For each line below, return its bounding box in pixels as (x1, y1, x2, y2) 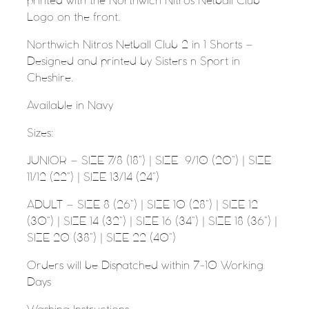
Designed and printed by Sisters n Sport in (27, 57, 240, 67)
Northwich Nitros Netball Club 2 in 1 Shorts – (27, 40, 253, 50)
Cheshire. (27, 73, 74, 83)
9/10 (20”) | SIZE (185, 156, 271, 166)
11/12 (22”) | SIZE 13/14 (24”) (27, 172, 159, 183)
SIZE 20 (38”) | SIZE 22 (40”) (27, 233, 176, 243)
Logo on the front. (27, 12, 121, 23)
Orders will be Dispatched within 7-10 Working (27, 261, 263, 271)
